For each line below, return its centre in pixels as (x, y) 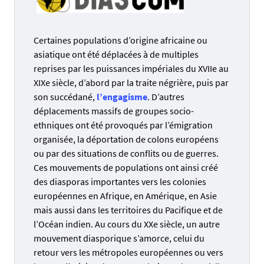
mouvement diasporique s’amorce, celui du (119, 238)
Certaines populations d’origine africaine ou (121, 40)
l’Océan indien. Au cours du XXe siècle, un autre (127, 224)
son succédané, (65, 96)
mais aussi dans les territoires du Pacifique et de (128, 209)
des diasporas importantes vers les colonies (120, 181)
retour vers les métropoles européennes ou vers (128, 252)
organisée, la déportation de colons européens (126, 139)
